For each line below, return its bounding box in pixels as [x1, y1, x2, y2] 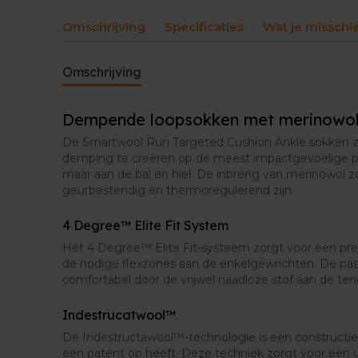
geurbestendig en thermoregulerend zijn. [62, 182, 294, 197]
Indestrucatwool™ [62, 306, 176, 323]
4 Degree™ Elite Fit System [62, 217, 229, 233]
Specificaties [165, 18, 244, 34]
